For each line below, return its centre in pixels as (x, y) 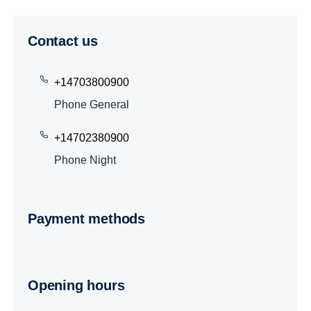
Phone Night (85, 160)
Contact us (68, 41)
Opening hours (82, 285)
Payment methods (91, 219)
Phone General (92, 104)
